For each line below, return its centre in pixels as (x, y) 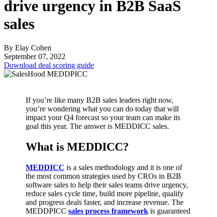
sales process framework (108, 211)
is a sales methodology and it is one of (123, 167)
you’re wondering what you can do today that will (102, 108)
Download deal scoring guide (49, 65)
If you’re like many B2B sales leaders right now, (100, 100)
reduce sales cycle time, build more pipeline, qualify (105, 193)
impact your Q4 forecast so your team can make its (103, 117)
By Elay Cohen (28, 47)
